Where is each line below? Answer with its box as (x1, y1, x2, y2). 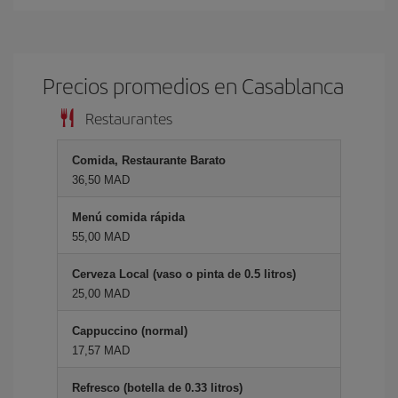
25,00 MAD (72, 287, 130, 300)
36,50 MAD (72, 173, 130, 187)
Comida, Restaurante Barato (72, 154, 226, 167)
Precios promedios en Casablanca (43, 70, 345, 100)
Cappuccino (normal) (72, 324, 187, 338)
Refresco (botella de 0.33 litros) (72, 381, 243, 394)
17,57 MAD (72, 344, 130, 357)
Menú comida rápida (72, 211, 185, 224)
